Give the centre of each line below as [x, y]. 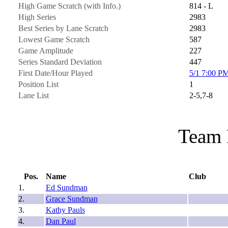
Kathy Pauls [65, 210]
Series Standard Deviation [60, 62]
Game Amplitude [46, 50]
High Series [37, 17]
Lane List [33, 95]
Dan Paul [61, 221]
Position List [38, 84]
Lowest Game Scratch [54, 39]
